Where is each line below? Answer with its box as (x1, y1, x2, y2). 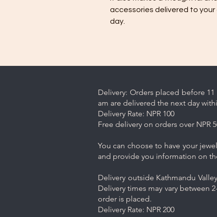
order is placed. (98, 194, 154, 203)
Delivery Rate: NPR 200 (98, 204, 174, 214)
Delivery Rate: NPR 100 (98, 108, 176, 118)
